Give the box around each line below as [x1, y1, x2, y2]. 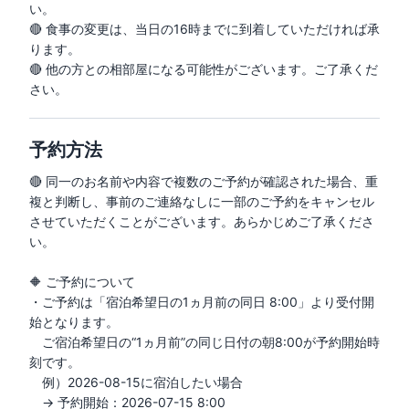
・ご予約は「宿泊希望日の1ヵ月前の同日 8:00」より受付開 [29, 293, 374, 309]
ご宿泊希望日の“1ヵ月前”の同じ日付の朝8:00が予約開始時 [29, 333, 380, 350]
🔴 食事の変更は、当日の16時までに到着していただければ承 [29, 20, 380, 37]
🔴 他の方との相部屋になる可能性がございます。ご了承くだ [29, 60, 378, 77]
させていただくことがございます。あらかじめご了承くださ [29, 213, 374, 229]
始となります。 [29, 313, 119, 330]
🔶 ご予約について [29, 273, 135, 289]
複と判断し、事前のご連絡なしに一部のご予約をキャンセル [29, 193, 374, 209]
